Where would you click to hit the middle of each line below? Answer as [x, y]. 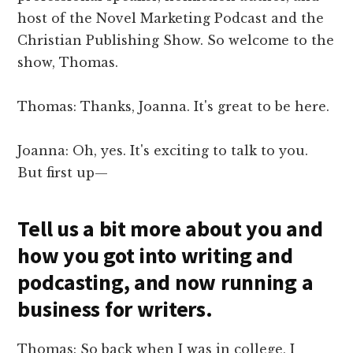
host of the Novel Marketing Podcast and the [171, 18]
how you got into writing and [155, 255]
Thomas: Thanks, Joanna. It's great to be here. [174, 106]
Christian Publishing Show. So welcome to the [176, 40]
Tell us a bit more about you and [170, 228]
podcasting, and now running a [165, 282]
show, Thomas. [68, 62]
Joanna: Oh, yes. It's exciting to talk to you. [163, 150]
